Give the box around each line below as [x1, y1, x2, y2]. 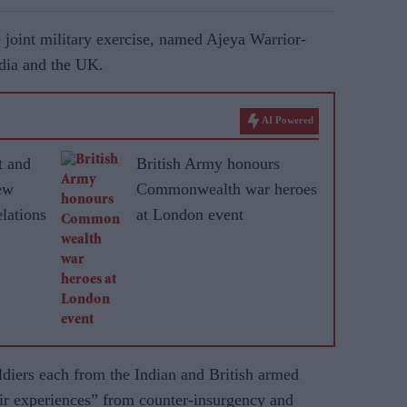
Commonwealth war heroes [136, 180, 317, 198]
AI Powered [262, 114, 313, 126]
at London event [136, 205, 243, 223]
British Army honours [136, 154, 280, 173]
